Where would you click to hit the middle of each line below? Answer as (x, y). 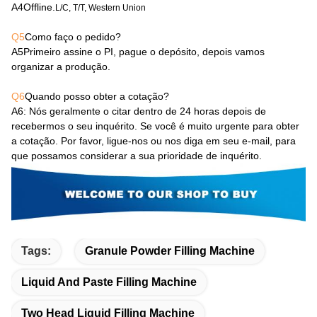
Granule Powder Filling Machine (170, 251)
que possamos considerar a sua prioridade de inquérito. (137, 155)
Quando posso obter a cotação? (97, 96)
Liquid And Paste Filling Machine (109, 282)
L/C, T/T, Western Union (100, 7)
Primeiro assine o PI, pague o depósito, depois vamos (144, 51)
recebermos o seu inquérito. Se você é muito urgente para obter (155, 126)
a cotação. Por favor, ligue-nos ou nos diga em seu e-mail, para (154, 140)
